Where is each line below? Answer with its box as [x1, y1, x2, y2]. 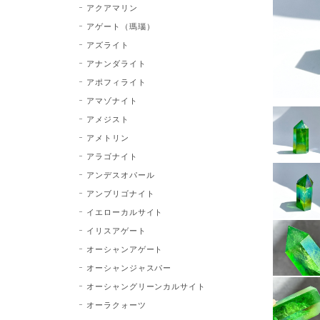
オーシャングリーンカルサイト [86, 281, 206, 291]
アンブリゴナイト [86, 188, 155, 198]
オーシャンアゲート [86, 244, 164, 254]
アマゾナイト [86, 95, 138, 105]
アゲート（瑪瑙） [86, 21, 155, 31]
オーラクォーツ [86, 299, 146, 309]
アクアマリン [86, 2, 138, 12]
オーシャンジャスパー [86, 262, 172, 272]
